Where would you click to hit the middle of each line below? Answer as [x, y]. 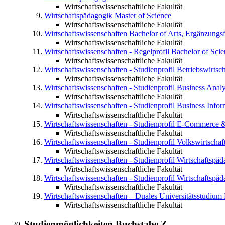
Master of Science [143, 15]
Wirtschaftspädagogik [78, 15]
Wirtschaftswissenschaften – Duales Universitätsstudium [133, 196]
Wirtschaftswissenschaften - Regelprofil [107, 51]
